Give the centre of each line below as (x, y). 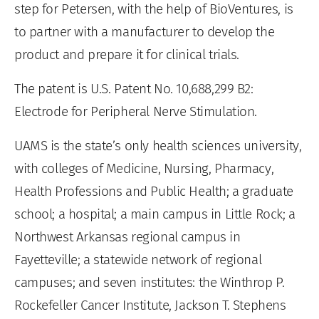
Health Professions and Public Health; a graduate (154, 191)
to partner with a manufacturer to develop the (145, 31)
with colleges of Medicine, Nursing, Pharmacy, (144, 168)
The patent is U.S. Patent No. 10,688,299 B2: (134, 88)
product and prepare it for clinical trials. (127, 54)
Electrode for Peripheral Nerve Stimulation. (136, 111)
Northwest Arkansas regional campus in (127, 236)
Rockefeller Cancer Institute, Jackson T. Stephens (150, 305)
